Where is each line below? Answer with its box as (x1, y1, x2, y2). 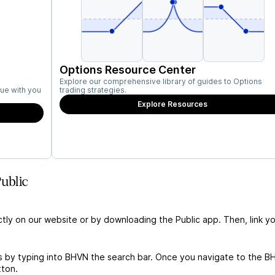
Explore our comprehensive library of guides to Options (60, 77, 262, 86)
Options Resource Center (60, 63, 196, 76)
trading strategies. (60, 85, 126, 95)
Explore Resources (137, 99, 208, 109)
